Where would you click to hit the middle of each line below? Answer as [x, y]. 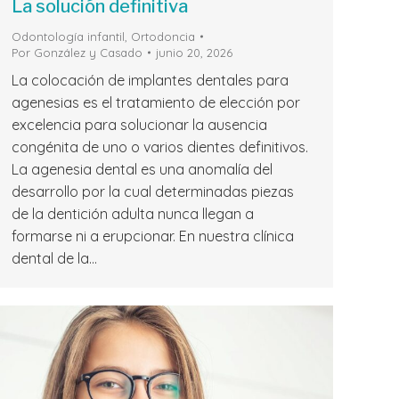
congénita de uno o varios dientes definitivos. [160, 147]
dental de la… [54, 259]
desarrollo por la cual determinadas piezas [153, 192]
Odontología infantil [68, 37]
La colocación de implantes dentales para [150, 81]
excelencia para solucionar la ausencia [139, 125]
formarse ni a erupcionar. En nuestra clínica [153, 236]
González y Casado [88, 53]
